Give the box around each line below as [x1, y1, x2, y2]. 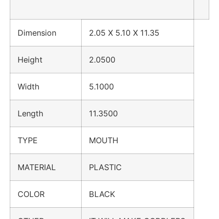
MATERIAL [18, 162, 66, 172]
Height [18, 54, 52, 65]
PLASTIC [89, 162, 122, 172]
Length [18, 108, 53, 118]
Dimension [18, 27, 66, 38]
